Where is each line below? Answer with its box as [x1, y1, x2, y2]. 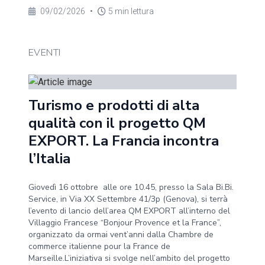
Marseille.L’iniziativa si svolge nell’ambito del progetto [28, 253, 230, 264]
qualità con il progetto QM [28, 114, 206, 132]
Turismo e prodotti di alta [28, 96, 199, 115]
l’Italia [28, 149, 70, 168]
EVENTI [28, 46, 61, 59]
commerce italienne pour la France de [28, 241, 170, 252]
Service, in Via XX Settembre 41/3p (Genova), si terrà [28, 193, 228, 205]
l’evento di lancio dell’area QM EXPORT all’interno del [28, 205, 230, 216]
